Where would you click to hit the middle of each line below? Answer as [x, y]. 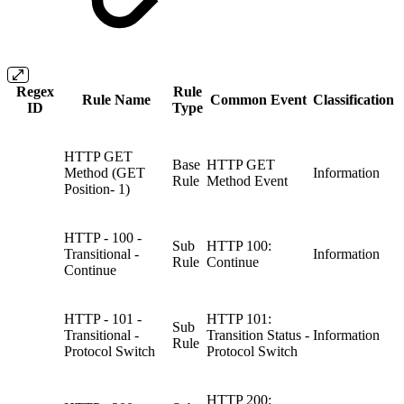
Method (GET [105, 172]
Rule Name [116, 99]
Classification [353, 99]
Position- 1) [97, 188]
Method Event [247, 180]
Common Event [258, 99]
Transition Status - [258, 335]
